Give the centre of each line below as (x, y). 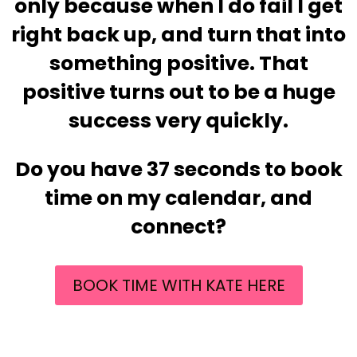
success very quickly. (178, 121)
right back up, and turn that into (178, 35)
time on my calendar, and (178, 198)
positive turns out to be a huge (178, 92)
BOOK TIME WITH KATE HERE (178, 286)
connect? (178, 227)
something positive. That (178, 64)
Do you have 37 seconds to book (178, 170)
